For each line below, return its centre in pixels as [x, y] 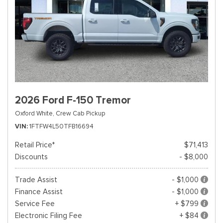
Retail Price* [35, 145]
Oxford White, [35, 113]
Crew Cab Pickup [80, 113]
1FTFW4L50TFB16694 [61, 126]
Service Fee [35, 204]
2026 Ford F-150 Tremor [73, 100]
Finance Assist [39, 192]
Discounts [31, 157]
